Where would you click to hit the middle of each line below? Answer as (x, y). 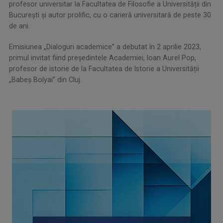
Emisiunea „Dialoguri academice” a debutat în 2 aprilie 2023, (105, 47)
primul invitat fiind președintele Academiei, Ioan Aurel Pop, (103, 58)
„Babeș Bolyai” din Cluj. (45, 80)
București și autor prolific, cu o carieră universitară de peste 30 (110, 15)
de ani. (19, 26)
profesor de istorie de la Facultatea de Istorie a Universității (104, 69)
